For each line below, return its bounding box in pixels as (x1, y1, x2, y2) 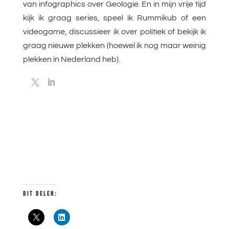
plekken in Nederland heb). (22, 55, 120, 64)
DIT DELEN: (22, 190, 57, 198)
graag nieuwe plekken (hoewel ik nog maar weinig (22, 41, 207, 50)
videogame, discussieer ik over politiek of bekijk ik (22, 28, 207, 36)
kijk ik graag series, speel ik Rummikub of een (22, 14, 207, 22)
